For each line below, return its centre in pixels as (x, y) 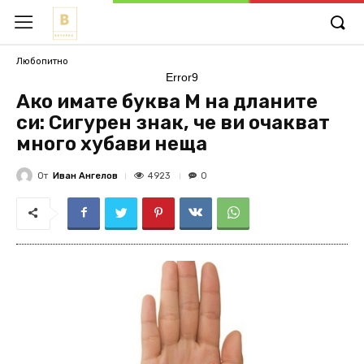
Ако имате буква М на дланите (167, 102)
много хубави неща (112, 144)
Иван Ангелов (85, 175)
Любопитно (42, 61)
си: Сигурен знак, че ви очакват (173, 123)
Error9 (182, 77)
